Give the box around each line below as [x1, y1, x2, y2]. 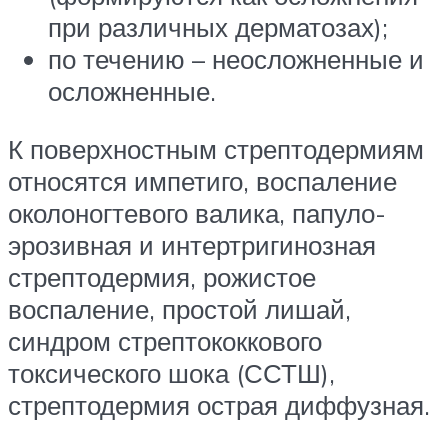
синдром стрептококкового [8, 324, 322, 357]
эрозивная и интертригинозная [8, 228, 376, 261]
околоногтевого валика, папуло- [8, 196, 386, 229]
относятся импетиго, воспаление [8, 164, 397, 197]
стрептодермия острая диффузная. [8, 388, 430, 421]
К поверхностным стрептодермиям [8, 132, 424, 165]
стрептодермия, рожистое [8, 260, 316, 293]
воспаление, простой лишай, [8, 292, 351, 325]
